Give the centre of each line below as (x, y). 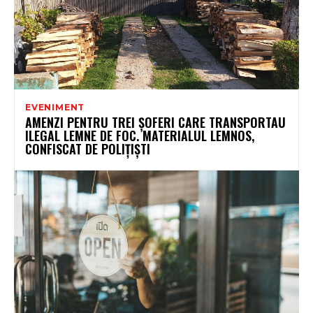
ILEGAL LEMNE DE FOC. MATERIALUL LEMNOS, (140, 136)
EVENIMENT (55, 108)
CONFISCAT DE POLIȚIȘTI (88, 149)
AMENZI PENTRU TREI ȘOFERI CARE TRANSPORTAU (155, 123)
